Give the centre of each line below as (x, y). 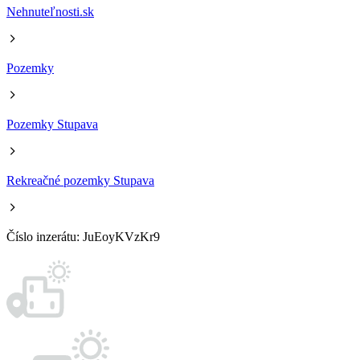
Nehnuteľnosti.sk (50, 12)
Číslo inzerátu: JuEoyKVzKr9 (83, 237)
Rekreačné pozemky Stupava (80, 180)
